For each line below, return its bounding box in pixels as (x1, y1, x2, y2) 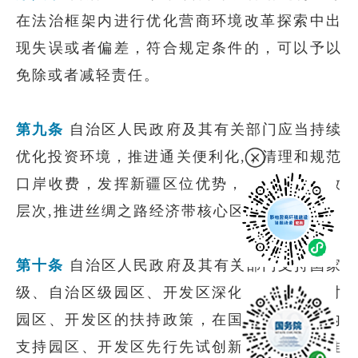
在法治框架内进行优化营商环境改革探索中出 (16, 13, 342, 29)
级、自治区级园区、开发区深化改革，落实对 (16, 284, 342, 300)
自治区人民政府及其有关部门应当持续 (70, 121, 343, 137)
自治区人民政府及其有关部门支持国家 (64, 257, 343, 273)
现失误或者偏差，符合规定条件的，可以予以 (16, 40, 342, 56)
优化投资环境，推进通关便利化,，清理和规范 (16, 149, 342, 165)
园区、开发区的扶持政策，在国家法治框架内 (16, 312, 342, 328)
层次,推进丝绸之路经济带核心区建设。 (16, 203, 293, 219)
